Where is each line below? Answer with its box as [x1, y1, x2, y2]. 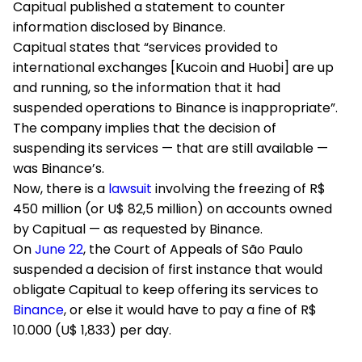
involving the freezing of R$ [152, 179, 326, 198]
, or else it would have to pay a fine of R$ [64, 301, 317, 319]
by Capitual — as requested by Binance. [13, 220, 263, 238]
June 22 [35, 240, 83, 259]
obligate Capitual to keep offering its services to [13, 280, 318, 299]
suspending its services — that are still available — [13, 139, 328, 158]
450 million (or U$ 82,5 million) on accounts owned [13, 200, 332, 218]
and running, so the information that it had [13, 78, 280, 97]
